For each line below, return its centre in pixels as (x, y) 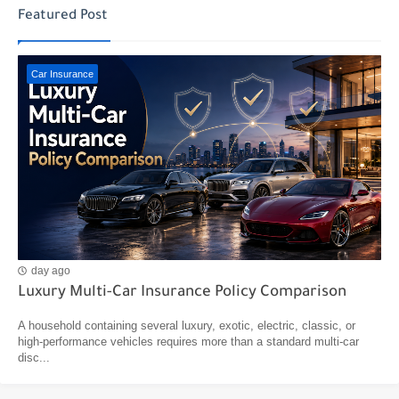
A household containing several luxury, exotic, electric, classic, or (187, 325)
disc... (34, 357)
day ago (51, 271)
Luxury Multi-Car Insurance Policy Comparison (182, 293)
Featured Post (63, 17)
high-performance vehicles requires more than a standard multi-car (188, 341)
